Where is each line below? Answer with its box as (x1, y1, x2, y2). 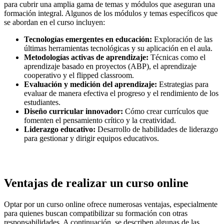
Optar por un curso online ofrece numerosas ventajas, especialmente (4, 199, 217, 208)
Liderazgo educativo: (24, 124, 95, 133)
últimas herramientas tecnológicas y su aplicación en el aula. (24, 43, 212, 52)
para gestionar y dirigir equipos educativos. (24, 133, 159, 142)
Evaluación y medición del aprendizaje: (24, 79, 157, 88)
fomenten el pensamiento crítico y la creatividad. (24, 115, 176, 124)
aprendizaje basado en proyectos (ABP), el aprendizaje (24, 61, 196, 70)
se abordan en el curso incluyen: (4, 17, 105, 26)
